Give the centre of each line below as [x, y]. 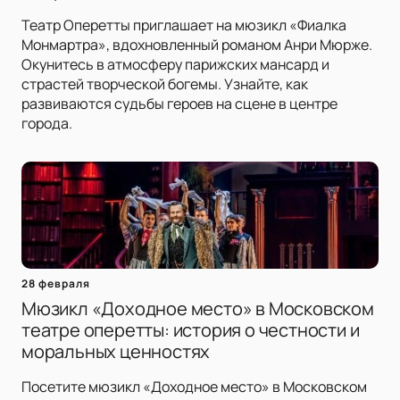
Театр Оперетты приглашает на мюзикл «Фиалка [184, 25]
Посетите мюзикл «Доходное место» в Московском [194, 387]
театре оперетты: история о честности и [191, 330]
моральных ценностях [116, 352]
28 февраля [56, 284]
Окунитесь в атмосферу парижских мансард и [175, 65]
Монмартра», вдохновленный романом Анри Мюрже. [197, 45]
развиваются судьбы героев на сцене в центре [179, 104]
